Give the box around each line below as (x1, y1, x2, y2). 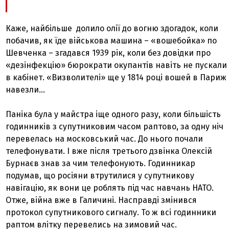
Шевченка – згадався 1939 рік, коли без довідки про (6, 48, 211, 58)
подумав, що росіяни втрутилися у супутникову (6, 171, 195, 181)
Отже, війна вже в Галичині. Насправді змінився (6, 195, 197, 205)
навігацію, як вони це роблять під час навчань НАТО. (6, 183, 214, 193)
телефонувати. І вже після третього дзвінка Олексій (6, 146, 213, 156)
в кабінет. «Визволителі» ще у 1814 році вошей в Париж (6, 73, 227, 83)
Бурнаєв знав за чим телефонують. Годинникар (6, 158, 196, 169)
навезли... (6, 85, 45, 95)
